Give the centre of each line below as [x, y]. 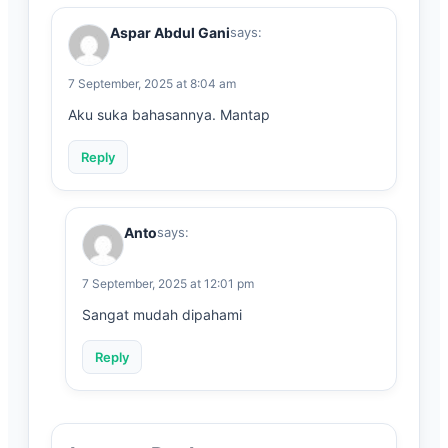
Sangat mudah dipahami [162, 315]
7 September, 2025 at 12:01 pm [168, 284]
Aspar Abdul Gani [170, 33]
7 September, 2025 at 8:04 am [152, 84]
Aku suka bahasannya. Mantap [169, 115]
